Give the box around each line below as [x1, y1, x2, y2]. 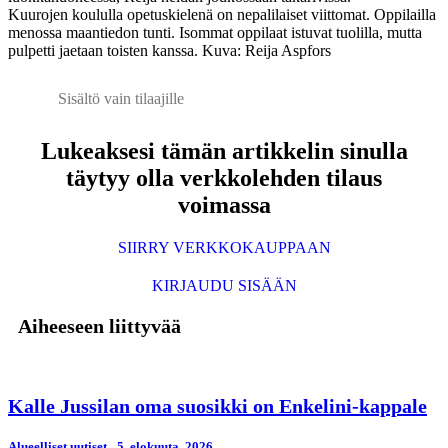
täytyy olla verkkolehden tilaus [66, 165, 382, 192]
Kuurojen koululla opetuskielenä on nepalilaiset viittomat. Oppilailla [8, 6, 436, 24]
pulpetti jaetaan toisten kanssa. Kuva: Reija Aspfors [8, 42, 331, 60]
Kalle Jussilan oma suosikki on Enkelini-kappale [8, 395, 427, 418]
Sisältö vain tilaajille [58, 90, 184, 108]
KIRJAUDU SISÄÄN [151, 277, 297, 295]
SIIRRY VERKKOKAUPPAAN [117, 239, 331, 257]
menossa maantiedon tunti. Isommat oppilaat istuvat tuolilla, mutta [8, 24, 422, 42]
